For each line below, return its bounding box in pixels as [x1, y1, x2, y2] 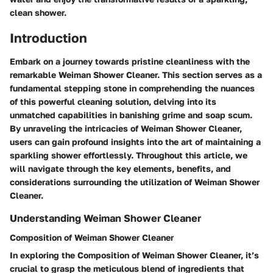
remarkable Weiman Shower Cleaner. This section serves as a [10, 69, 262, 80]
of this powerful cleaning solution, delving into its [10, 96, 216, 107]
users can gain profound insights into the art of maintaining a [10, 136, 261, 147]
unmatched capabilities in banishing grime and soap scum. [10, 109, 252, 120]
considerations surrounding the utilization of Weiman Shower [10, 176, 260, 187]
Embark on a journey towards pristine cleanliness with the [10, 55, 250, 66]
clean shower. [10, 7, 66, 18]
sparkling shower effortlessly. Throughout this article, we [10, 149, 247, 160]
